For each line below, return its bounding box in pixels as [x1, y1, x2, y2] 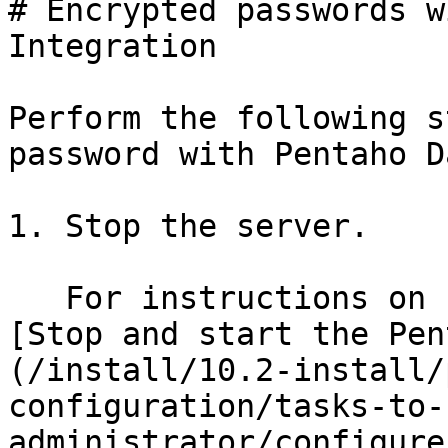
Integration [8, 28, 217, 64]
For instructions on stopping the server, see [8, 280, 65, 316]
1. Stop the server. [8, 208, 369, 244]
